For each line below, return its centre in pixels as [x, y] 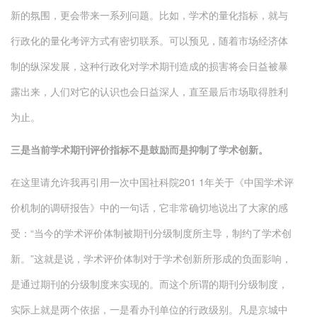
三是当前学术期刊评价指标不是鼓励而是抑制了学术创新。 [139, 149]
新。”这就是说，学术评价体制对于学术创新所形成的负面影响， [151, 258]
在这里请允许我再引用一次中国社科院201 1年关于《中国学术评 [152, 182]
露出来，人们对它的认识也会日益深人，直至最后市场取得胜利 [149, 91]
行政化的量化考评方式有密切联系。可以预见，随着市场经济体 [149, 40]
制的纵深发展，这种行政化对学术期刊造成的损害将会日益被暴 [149, 66]
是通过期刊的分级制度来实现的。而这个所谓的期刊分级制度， [149, 284]
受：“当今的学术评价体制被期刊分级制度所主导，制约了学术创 [151, 233]
